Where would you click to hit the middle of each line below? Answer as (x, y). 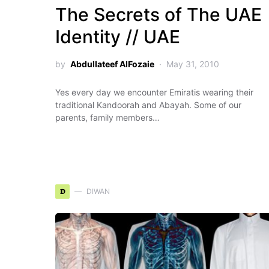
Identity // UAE (118, 37)
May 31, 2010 (193, 64)
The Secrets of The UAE (159, 14)
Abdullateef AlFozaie (112, 64)
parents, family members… (107, 117)
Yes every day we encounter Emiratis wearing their (154, 92)
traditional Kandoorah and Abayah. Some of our (148, 105)
